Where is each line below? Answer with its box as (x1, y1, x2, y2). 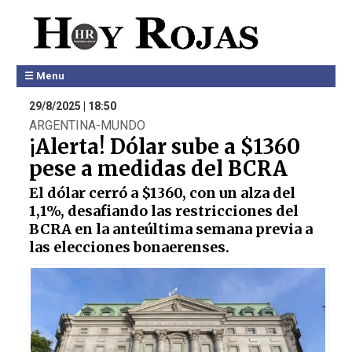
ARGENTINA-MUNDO (28, 118, 145, 133)
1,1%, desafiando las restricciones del (28, 202, 299, 220)
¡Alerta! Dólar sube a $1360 (28, 134, 300, 159)
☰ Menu (24, 70, 64, 82)
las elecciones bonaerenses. (28, 238, 229, 256)
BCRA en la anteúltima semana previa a (28, 220, 313, 238)
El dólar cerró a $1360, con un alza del (28, 184, 295, 202)
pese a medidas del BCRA (28, 156, 288, 181)
